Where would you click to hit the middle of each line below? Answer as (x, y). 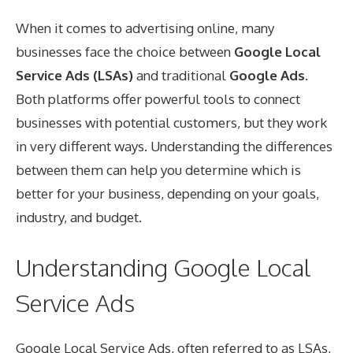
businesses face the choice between (125, 52)
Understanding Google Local (163, 267)
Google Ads (267, 75)
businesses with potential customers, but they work (171, 123)
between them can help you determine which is (158, 170)
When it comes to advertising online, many (145, 28)
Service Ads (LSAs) (74, 75)
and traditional (181, 75)
